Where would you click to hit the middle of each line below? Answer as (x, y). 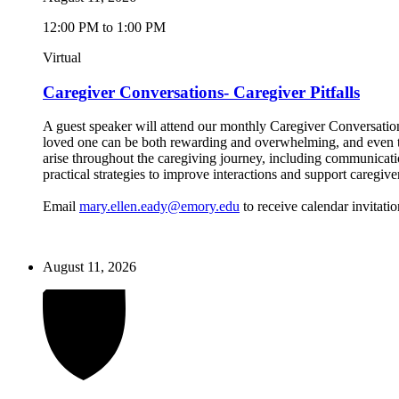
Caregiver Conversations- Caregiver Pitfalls (201, 92)
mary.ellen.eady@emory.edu (159, 207)
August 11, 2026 (90, 267)
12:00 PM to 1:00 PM (104, 27)
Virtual (62, 57)
